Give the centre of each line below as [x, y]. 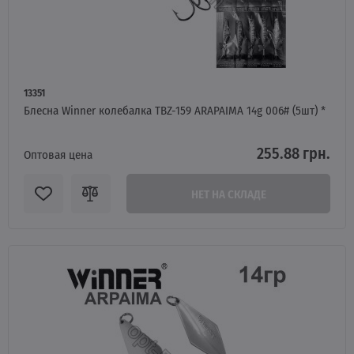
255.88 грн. [294, 153]
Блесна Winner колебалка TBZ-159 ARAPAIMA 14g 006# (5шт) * [175, 110]
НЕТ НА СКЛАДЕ [228, 194]
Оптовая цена [58, 154]
